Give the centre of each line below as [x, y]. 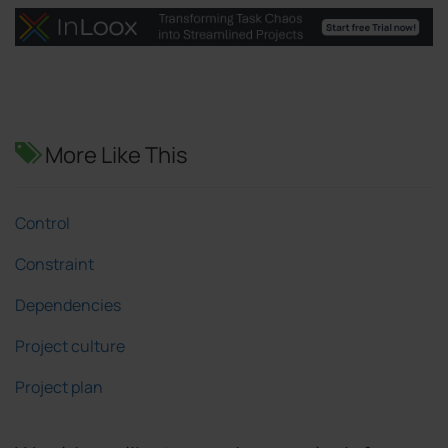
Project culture [70, 346]
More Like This [112, 155]
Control [42, 223]
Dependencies [68, 305]
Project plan [59, 387]
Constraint [54, 264]
